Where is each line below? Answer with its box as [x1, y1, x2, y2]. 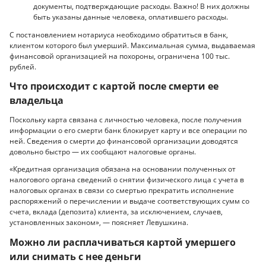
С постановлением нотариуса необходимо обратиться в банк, [9, 29, 228, 40]
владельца [9, 94, 64, 107]
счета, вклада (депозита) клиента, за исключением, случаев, [9, 207, 223, 217]
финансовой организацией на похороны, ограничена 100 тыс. [9, 50, 230, 61]
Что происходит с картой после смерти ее [9, 80, 218, 93]
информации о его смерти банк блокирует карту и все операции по [9, 125, 247, 135]
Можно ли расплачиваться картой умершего [9, 235, 236, 249]
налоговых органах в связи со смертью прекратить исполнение [9, 185, 234, 196]
